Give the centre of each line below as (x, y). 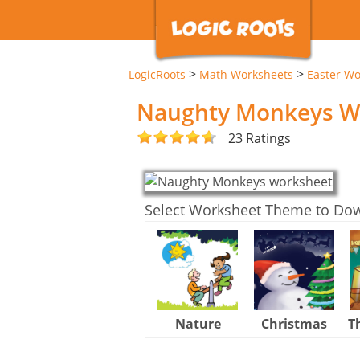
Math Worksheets (246, 74)
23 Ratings (260, 138)
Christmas (294, 323)
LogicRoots (157, 74)
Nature (198, 323)
